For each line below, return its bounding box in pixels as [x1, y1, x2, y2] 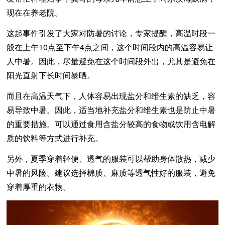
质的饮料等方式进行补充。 [7, 132, 103, 144]
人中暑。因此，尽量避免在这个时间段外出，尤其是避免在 [7, 55, 215, 67]
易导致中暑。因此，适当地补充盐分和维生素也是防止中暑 [7, 104, 215, 116]
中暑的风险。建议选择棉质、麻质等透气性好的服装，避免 [7, 167, 215, 179]
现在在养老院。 [7, 7, 63, 19]
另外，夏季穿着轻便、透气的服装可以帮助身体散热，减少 [7, 153, 215, 165]
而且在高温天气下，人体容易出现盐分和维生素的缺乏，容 [7, 90, 215, 102]
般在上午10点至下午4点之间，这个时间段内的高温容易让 [7, 41, 213, 53]
